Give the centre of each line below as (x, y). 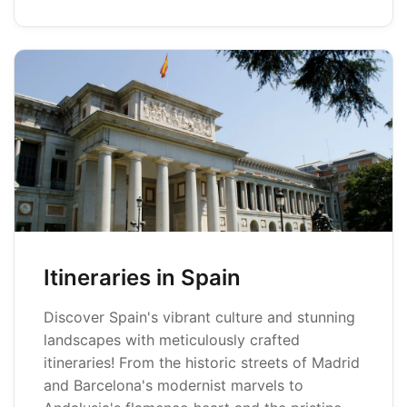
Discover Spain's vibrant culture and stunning (199, 317)
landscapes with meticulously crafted (172, 340)
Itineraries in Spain (142, 278)
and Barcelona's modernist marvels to (174, 385)
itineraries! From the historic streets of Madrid (202, 362)
